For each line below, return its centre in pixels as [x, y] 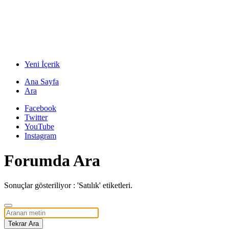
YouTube [39, 126]
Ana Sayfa [42, 81]
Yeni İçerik [42, 64]
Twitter [36, 117]
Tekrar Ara [24, 224]
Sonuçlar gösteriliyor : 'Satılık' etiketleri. [68, 186]
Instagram [40, 135]
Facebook [40, 108]
